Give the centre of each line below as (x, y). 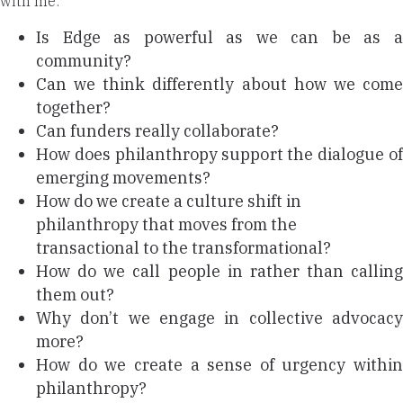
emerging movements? (123, 177)
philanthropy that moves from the (166, 224)
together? (73, 107)
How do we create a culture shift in (169, 201)
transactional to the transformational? (184, 247)
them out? (75, 294)
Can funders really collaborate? (157, 130)
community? (84, 60)
